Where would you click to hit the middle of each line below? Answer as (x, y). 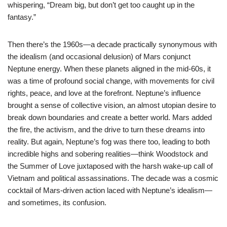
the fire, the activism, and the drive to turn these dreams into (106, 129)
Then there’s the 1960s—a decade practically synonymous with (112, 44)
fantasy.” (22, 17)
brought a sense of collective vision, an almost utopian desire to (112, 105)
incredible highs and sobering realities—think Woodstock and (108, 154)
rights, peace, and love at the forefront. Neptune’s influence (104, 93)
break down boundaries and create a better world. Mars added (110, 117)
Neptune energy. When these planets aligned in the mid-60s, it (109, 68)
